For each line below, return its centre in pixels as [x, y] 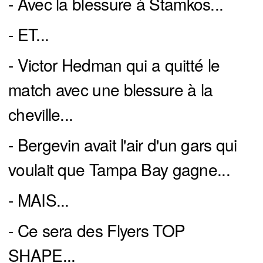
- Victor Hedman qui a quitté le [114, 64]
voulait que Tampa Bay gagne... [119, 169]
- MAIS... [39, 199]
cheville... [41, 114]
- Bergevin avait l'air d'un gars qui [123, 144]
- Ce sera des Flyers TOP [97, 230]
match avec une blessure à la [111, 89]
